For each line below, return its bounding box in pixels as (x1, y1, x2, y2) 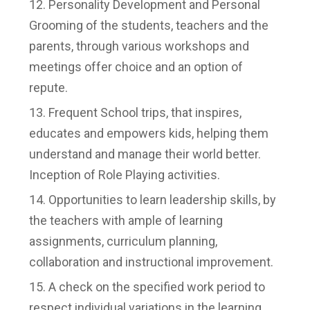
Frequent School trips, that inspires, (48, 105, 241, 120)
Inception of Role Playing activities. (29, 167, 220, 182)
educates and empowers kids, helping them (29, 126, 268, 140)
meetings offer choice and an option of (29, 60, 243, 74)
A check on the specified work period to (48, 280, 265, 294)
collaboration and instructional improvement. (29, 255, 273, 269)
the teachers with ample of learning (29, 213, 223, 228)
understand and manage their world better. (29, 147, 261, 161)
